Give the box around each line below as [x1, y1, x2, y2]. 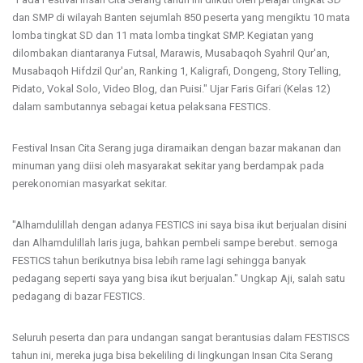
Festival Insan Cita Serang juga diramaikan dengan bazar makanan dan [12, 141, 341, 154]
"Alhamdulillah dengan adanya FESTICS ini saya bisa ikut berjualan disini [12, 218, 347, 231]
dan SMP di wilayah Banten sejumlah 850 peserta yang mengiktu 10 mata [12, 11, 350, 23]
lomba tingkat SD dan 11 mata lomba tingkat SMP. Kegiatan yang [12, 28, 314, 41]
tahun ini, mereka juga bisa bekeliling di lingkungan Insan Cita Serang [12, 348, 333, 361]
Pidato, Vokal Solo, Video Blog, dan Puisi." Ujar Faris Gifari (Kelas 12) [12, 82, 331, 95]
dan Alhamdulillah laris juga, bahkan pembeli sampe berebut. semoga [12, 236, 338, 249]
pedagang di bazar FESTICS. [12, 289, 145, 302]
